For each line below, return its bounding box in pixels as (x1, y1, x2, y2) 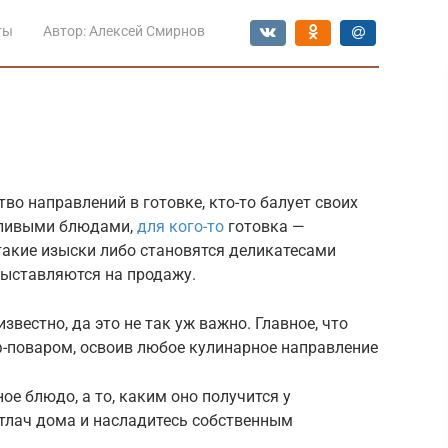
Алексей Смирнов (89, 22, 205, 39)
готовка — (224, 216, 305, 236)
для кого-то (137, 216, 224, 236)
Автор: (43, 22, 86, 39)
